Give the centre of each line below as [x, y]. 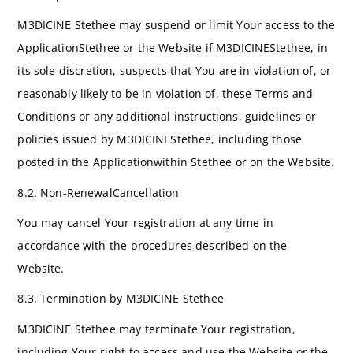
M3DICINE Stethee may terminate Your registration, [156, 329]
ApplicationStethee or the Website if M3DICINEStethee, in [173, 48]
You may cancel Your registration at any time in [145, 222]
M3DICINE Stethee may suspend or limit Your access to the [176, 25]
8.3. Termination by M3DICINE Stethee [121, 299]
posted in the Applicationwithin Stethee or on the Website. [176, 162]
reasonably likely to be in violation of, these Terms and [165, 94]
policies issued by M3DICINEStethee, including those [160, 139]
